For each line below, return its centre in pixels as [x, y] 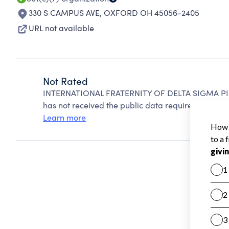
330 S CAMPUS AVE [64, 13]
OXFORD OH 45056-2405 [152, 13]
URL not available [61, 28]
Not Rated [65, 81]
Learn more [64, 117]
